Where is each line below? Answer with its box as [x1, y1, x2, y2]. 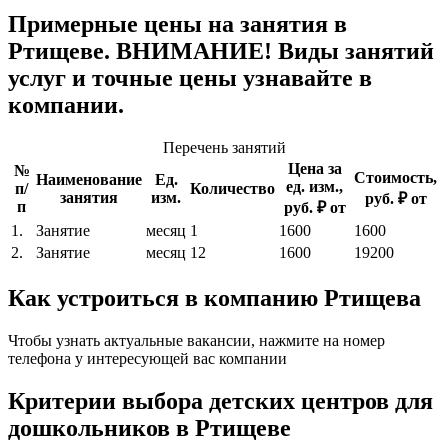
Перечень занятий [162, 138, 286, 156]
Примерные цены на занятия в [8, 11, 347, 38]
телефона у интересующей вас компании [8, 349, 287, 367]
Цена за [287, 159, 342, 177]
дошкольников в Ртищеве [8, 414, 291, 441]
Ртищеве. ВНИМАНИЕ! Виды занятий [8, 38, 434, 65]
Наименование [36, 170, 142, 188]
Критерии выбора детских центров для [8, 387, 433, 414]
